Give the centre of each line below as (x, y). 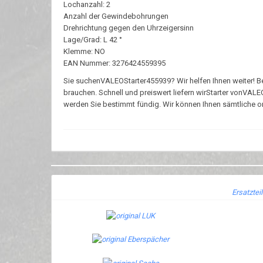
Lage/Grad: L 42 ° (93, 40)
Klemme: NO (84, 51)
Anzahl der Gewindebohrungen (116, 16)
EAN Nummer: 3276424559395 (114, 63)
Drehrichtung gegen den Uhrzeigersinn (129, 28)
